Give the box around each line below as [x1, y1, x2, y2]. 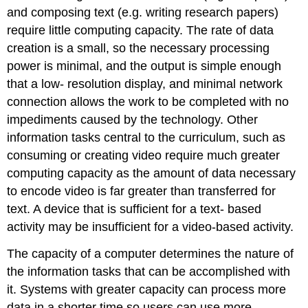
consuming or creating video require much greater [7, 148, 280, 163]
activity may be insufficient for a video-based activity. [7, 220, 294, 234]
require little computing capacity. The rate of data [7, 23, 274, 38]
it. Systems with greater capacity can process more [7, 283, 287, 297]
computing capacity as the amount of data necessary [7, 166, 296, 181]
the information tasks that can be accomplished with [7, 265, 291, 279]
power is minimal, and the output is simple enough [7, 59, 282, 74]
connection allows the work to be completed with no [7, 95, 289, 109]
